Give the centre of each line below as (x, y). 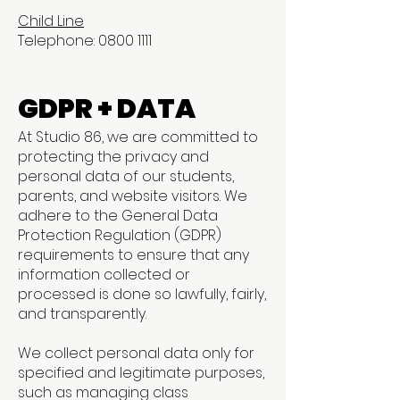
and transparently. (82, 314)
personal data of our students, (126, 176)
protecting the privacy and (113, 157)
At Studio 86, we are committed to (138, 137)
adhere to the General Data (118, 216)
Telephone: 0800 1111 (85, 41)
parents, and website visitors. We (133, 196)
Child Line (51, 21)
